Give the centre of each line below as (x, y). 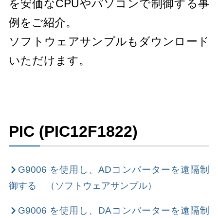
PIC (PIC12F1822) (73, 131)
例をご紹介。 (43, 23)
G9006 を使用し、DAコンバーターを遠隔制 (114, 211)
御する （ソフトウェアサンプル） (82, 186)
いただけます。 (49, 61)
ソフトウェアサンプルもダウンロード (109, 42)
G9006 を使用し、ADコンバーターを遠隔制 (114, 170)
